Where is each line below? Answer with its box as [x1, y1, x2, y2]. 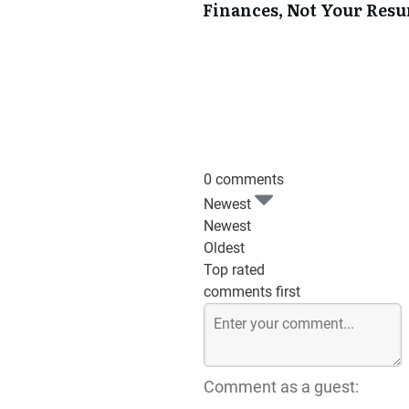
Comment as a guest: [204, 377, 359, 397]
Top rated [204, 261, 265, 279]
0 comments [204, 171, 284, 189]
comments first [204, 283, 300, 301]
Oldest [204, 239, 245, 257]
